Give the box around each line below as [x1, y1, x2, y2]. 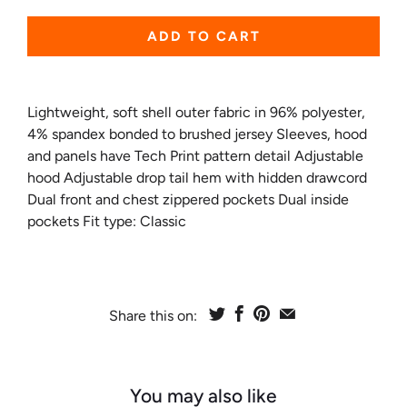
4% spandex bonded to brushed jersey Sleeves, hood [27, 124, 367, 143]
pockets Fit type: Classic [27, 212, 186, 230]
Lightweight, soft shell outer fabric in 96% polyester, [27, 103, 365, 121]
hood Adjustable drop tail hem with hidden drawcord [27, 168, 367, 186]
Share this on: [109, 306, 197, 324]
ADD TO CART [146, 27, 261, 45]
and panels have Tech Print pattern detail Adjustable [27, 146, 363, 164]
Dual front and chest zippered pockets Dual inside [27, 190, 349, 208]
